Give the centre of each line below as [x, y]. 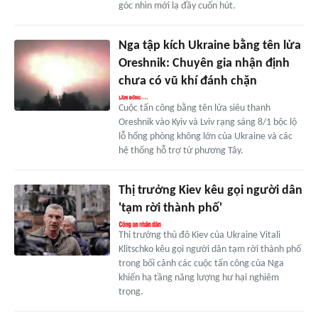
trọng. [131, 292]
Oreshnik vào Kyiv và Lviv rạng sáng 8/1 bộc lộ [207, 122]
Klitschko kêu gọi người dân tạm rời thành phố [209, 249]
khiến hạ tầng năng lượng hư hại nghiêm [198, 278]
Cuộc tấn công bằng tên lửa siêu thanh [194, 108]
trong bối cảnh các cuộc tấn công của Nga [201, 263]
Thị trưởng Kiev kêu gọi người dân [210, 190]
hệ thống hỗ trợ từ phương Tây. [181, 150]
